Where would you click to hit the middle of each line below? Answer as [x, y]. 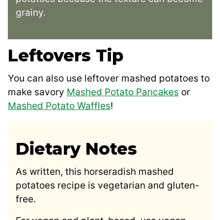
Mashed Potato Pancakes [123, 92]
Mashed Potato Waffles [59, 106]
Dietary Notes [76, 149]
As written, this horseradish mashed [95, 172]
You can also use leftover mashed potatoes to [109, 79]
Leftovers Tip [66, 56]
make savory [37, 92]
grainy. [31, 13]
